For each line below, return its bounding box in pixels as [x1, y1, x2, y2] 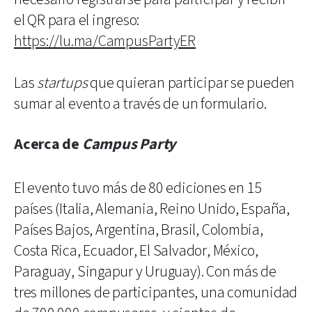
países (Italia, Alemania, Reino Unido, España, [14, 198, 290, 219]
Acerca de [14, 134, 82, 155]
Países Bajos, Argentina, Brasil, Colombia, [14, 219, 263, 240]
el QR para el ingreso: [14, 10, 140, 31]
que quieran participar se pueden [87, 72, 295, 93]
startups [37, 72, 88, 93]
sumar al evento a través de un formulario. [14, 93, 267, 114]
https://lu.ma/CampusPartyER [14, 31, 196, 52]
